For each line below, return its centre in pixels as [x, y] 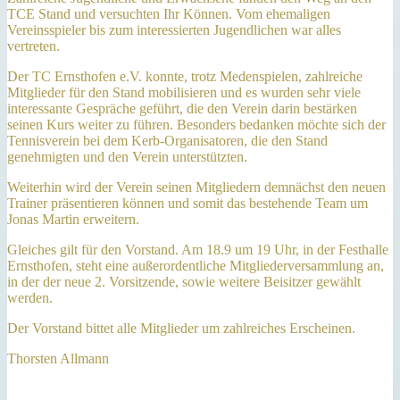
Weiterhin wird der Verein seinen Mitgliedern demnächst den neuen [196, 187]
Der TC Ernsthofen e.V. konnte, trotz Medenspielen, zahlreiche [185, 76]
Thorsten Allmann [58, 358]
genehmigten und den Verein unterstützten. [129, 156]
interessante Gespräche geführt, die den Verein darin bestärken [182, 108]
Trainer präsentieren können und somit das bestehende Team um [187, 203]
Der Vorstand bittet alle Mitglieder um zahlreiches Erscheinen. [181, 328]
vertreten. [37, 46]
